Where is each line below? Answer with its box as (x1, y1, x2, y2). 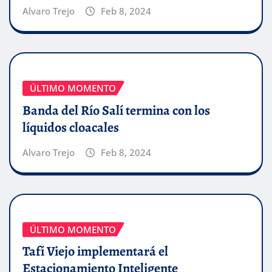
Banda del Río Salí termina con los (22, 101, 210, 120)
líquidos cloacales (22, 118, 119, 137)
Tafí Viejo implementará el (22, 242, 168, 261)
